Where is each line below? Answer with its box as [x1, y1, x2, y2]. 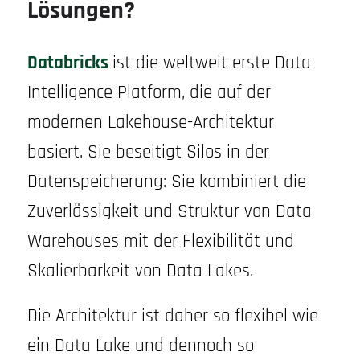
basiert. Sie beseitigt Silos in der [27, 140, 269, 164]
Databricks [27, 51, 108, 75]
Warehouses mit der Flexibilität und [27, 229, 294, 253]
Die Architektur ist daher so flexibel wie [27, 305, 318, 329]
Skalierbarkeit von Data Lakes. [27, 259, 253, 283]
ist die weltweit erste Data [112, 51, 311, 75]
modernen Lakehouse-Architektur [27, 110, 274, 134]
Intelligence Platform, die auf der [27, 80, 271, 104]
